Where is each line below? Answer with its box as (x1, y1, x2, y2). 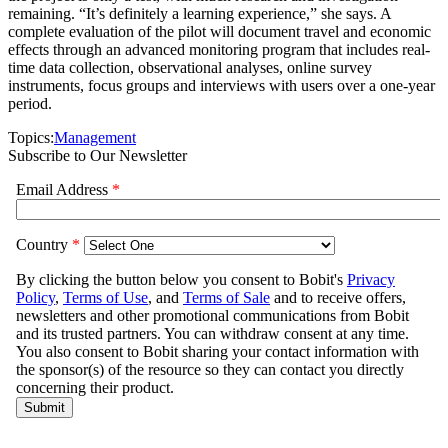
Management (54, 129, 136, 147)
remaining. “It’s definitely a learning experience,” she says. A (8, 5, 391, 23)
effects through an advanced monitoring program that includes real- (8, 41, 430, 59)
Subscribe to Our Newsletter (8, 147, 187, 165)
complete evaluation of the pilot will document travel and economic (8, 23, 431, 41)
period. (8, 95, 52, 113)
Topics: (8, 129, 54, 147)
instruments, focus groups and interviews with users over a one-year (8, 77, 435, 95)
